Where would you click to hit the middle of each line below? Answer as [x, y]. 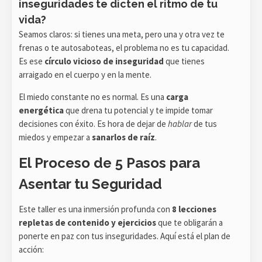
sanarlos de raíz [123, 137]
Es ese [32, 61]
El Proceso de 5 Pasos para [109, 163]
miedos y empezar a [55, 137]
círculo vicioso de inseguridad [104, 61]
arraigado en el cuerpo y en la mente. [85, 74]
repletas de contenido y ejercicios [87, 222]
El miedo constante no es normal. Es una [92, 96]
